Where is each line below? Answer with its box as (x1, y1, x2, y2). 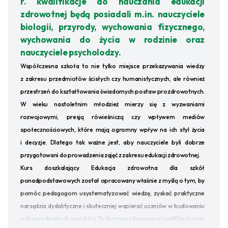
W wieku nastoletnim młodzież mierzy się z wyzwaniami (20, 100, 205, 108)
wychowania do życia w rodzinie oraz (20, 34, 205, 45)
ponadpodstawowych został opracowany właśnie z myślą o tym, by (20, 177, 205, 185)
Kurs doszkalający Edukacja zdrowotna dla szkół (20, 164, 205, 172)
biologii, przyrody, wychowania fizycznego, (20, 21, 205, 33)
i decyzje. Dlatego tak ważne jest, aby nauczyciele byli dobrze (20, 138, 205, 147)
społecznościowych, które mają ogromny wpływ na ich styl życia (20, 126, 205, 134)
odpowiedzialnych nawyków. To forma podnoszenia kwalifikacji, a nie (20, 215, 205, 223)
